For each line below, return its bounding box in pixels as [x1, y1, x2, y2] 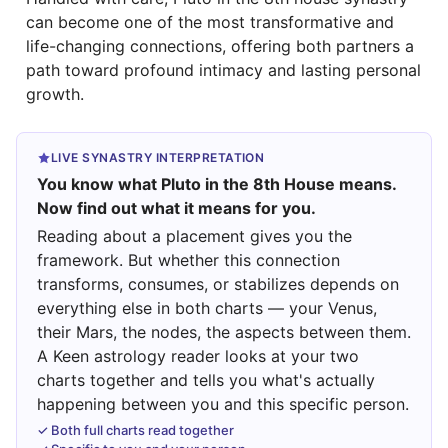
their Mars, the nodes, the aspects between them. [37, 322, 411, 343]
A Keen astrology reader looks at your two [37, 346, 359, 367]
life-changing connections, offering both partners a [26, 35, 414, 56]
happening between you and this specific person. [37, 394, 409, 415]
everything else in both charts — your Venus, [37, 298, 377, 319]
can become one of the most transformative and [26, 11, 394, 32]
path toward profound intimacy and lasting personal [26, 59, 421, 80]
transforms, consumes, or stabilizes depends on [37, 274, 399, 295]
